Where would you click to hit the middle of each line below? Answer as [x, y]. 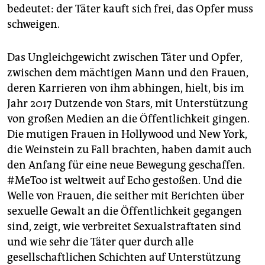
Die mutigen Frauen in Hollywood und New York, [127, 134]
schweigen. [33, 24]
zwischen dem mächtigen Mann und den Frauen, [128, 72]
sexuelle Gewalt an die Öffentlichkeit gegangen [125, 211]
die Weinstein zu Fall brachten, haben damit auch [129, 149]
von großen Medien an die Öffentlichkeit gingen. [128, 119]
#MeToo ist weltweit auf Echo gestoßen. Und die [125, 180]
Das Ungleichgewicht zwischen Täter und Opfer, [125, 57]
